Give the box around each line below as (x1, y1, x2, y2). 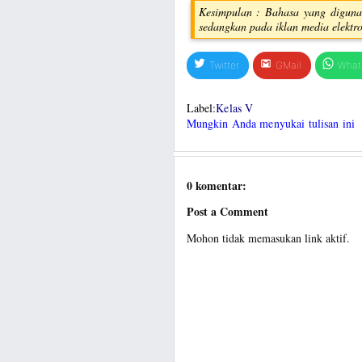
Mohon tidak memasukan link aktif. (186, 229, 350, 246)
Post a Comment (186, 203, 268, 221)
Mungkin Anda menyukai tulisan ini (186, 115, 356, 131)
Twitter (208, 59, 239, 72)
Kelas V (216, 99, 254, 116)
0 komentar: (186, 176, 246, 194)
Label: (186, 99, 217, 116)
